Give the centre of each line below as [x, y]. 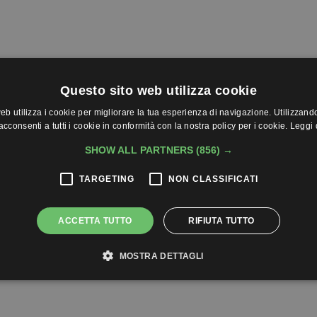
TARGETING [106, 179]
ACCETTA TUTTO [95, 221]
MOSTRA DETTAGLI [161, 256]
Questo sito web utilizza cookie [158, 91]
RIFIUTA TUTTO [221, 221]
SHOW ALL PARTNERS [140, 150]
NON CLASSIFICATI [213, 179]
